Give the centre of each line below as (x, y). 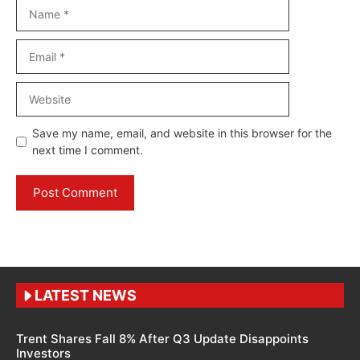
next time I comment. (88, 150)
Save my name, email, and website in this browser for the (182, 133)
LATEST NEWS (86, 296)
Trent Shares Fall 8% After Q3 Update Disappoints (162, 339)
